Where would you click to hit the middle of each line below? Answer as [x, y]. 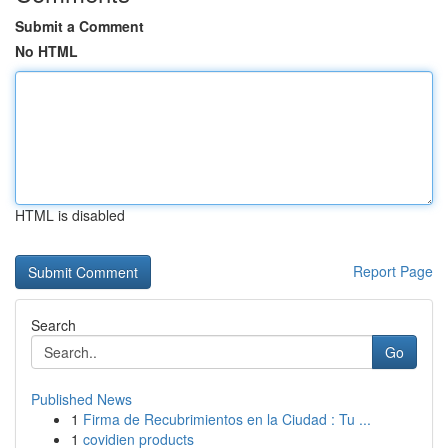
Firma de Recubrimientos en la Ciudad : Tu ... [227, 419]
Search [53, 325]
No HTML [46, 51]
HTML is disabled [70, 215]
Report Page [393, 271]
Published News [81, 399]
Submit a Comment [79, 26]
